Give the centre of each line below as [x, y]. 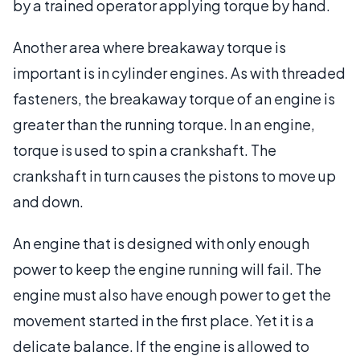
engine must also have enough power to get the [172, 294]
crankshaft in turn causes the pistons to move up [174, 175]
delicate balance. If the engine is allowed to [161, 346]
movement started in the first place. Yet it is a [164, 320]
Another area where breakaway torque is [149, 47]
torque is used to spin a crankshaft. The [145, 149]
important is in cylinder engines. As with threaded [179, 72]
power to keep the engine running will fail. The [167, 268]
